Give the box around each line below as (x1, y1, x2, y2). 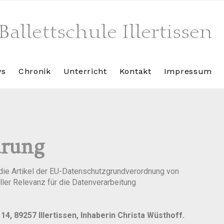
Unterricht (63, 66, 107, 76)
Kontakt (119, 66, 151, 76)
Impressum (163, 66, 212, 76)
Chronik (18, 66, 51, 76)
